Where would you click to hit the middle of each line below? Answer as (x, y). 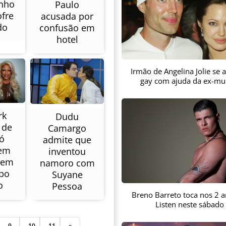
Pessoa (67, 186)
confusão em (67, 28)
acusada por (67, 16)
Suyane (67, 175)
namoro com (67, 163)
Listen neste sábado (190, 205)
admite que (67, 140)
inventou (67, 152)
